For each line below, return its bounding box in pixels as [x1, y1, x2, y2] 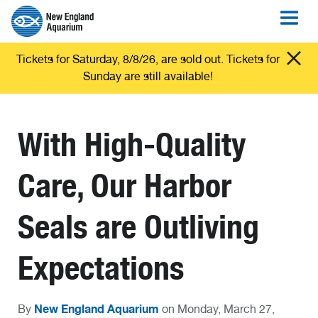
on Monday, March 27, [162, 302, 275, 317]
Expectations [18, 248, 184, 288]
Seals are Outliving [18, 207, 259, 247]
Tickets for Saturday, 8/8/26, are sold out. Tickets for [16, 53, 280, 66]
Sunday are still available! [82, 70, 213, 83]
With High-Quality [18, 125, 246, 165]
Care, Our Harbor [18, 166, 231, 206]
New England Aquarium [34, 302, 159, 317]
